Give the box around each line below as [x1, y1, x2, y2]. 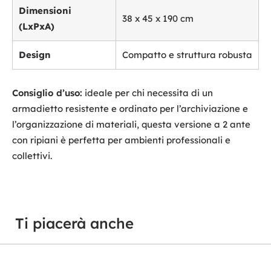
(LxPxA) [19, 21, 54, 33]
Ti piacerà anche [15, 214, 134, 233]
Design [19, 49, 51, 61]
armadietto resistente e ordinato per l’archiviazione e [12, 103, 248, 115]
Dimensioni [19, 5, 71, 17]
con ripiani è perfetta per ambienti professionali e [12, 134, 230, 146]
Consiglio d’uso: [12, 87, 82, 99]
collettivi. [12, 150, 52, 162]
